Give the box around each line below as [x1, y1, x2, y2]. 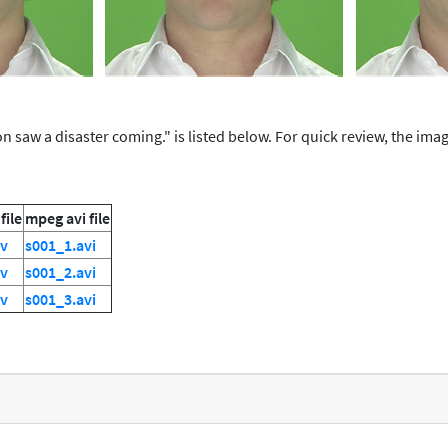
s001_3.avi [25, 289, 96, 310]
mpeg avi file [25, 208, 110, 229]
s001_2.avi [25, 262, 96, 283]
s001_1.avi [25, 235, 96, 256]
